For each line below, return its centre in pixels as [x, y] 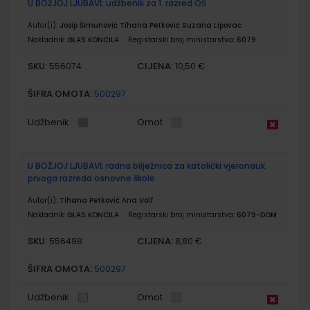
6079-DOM [257, 215]
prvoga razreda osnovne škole [91, 178]
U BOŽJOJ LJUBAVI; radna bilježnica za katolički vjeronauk [146, 165]
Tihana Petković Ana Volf [106, 200]
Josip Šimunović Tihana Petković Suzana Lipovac [151, 25]
